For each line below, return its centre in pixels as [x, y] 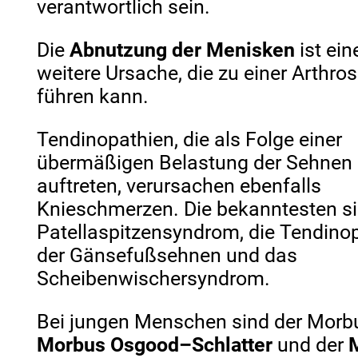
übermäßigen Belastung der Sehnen [195, 162]
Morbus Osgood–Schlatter [155, 344]
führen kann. [93, 96]
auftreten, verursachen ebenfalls [179, 185]
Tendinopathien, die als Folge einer [190, 139]
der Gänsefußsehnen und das [167, 255]
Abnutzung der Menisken [183, 50]
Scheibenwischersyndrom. [154, 278]
